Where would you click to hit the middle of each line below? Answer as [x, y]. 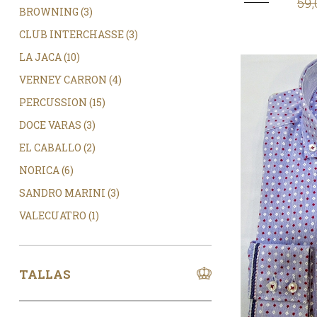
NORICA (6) [46, 171]
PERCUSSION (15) [62, 103]
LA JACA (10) [49, 57]
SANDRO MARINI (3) [69, 193]
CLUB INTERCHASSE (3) [78, 35]
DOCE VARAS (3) [57, 125]
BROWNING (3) [56, 12]
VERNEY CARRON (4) [70, 80]
